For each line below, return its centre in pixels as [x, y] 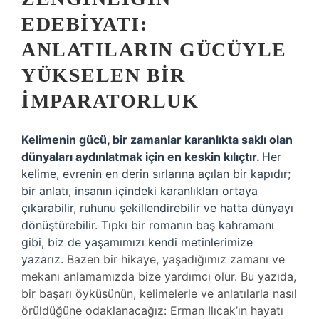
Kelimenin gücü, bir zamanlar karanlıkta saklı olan [157, 140]
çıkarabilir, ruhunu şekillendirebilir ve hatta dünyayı [157, 208]
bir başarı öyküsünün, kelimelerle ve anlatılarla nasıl [159, 293]
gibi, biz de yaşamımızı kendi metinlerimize [137, 242]
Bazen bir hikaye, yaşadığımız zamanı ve [176, 259]
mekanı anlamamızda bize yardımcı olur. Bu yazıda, [159, 276]
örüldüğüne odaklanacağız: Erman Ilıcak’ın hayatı [152, 310]
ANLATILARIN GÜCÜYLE [154, 49]
